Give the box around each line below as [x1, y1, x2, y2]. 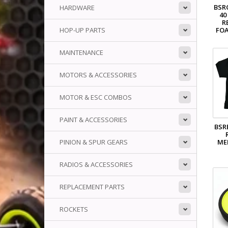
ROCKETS [60, 205, 88, 214]
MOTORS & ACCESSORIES [60, 70, 137, 79]
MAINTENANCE [60, 48, 103, 57]
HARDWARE [60, 3, 95, 12]
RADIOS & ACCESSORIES [60, 160, 133, 169]
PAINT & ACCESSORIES [60, 115, 127, 124]
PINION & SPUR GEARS [60, 137, 128, 147]
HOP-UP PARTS [60, 25, 105, 35]
